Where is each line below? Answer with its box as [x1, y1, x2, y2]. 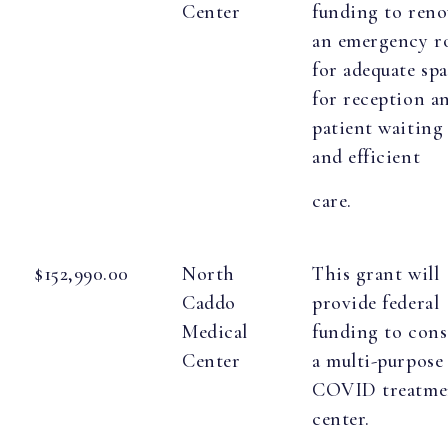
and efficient [312, 145, 421, 170]
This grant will [312, 262, 440, 287]
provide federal [312, 291, 440, 316]
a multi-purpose [312, 349, 444, 374]
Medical [182, 320, 248, 345]
